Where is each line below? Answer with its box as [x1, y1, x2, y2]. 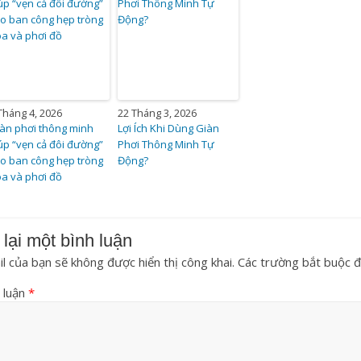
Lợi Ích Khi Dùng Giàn [118, 120, 220, 135]
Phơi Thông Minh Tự [118, 136, 215, 151]
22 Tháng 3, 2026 [118, 105, 197, 120]
